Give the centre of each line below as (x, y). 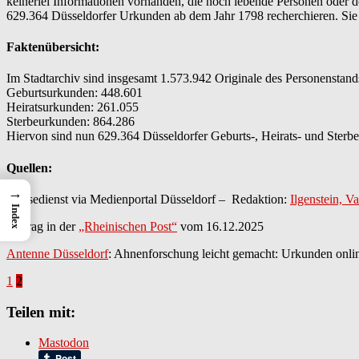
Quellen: (29, 167)
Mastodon (64, 343)
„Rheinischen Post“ (128, 226)
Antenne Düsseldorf (57, 253)
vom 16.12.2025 (220, 226)
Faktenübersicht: (53, 47)
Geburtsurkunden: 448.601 (75, 93)
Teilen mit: (41, 312)
